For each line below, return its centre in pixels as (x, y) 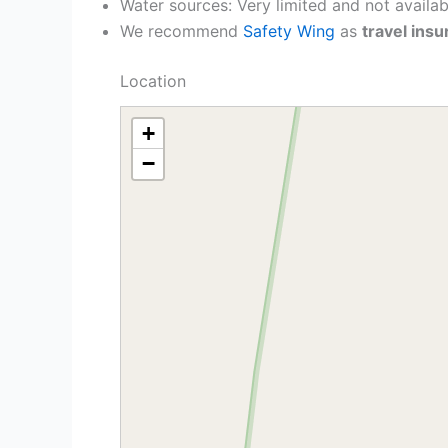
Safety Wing (289, 30)
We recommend (181, 30)
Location (153, 80)
